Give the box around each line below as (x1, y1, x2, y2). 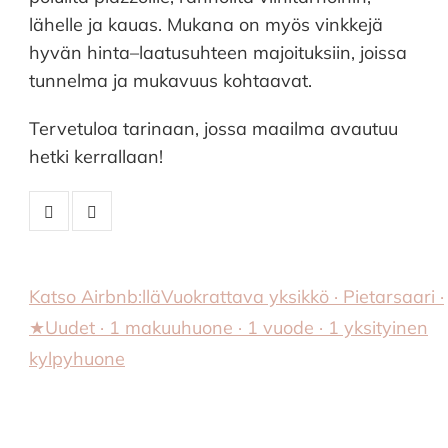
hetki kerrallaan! (29, 144, 163, 168)
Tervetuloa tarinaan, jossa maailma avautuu (29, 116, 398, 140)
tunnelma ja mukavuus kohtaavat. (29, 68, 312, 92)
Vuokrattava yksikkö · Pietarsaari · (161, 284, 444, 308)
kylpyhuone (29, 346, 125, 370)
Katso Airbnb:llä (29, 284, 161, 308)
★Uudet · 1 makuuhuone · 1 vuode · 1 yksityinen (29, 315, 428, 339)
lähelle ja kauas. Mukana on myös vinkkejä (29, 12, 383, 36)
